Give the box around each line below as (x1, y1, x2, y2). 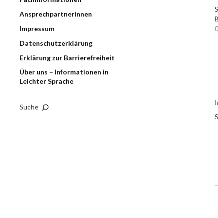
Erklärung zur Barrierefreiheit (19, 54, 115, 62)
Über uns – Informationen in (19, 68, 109, 76)
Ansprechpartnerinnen (19, 10, 92, 18)
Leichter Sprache (19, 77, 73, 85)
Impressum (19, 24, 54, 33)
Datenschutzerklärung (19, 39, 92, 47)
